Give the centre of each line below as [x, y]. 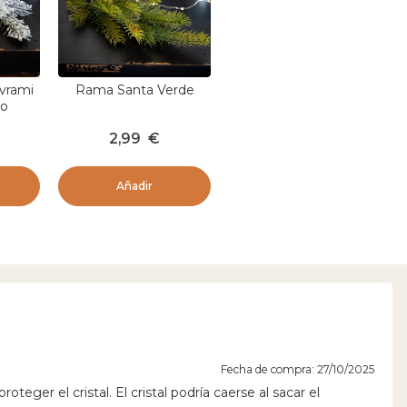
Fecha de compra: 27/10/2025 [298, 370]
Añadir [134, 186]
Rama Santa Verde [134, 90]
